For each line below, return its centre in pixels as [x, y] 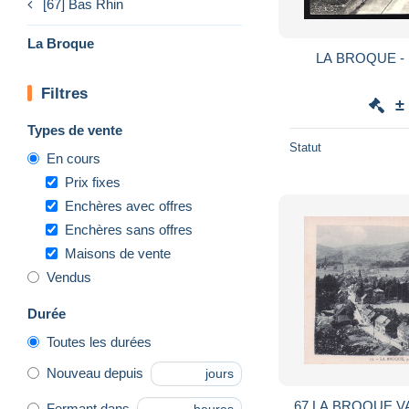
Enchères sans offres [129, 229]
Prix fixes [93, 182]
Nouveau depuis [95, 373]
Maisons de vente [118, 253]
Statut [305, 147]
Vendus [69, 277]
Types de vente [75, 130]
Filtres [64, 93]
